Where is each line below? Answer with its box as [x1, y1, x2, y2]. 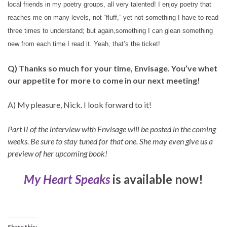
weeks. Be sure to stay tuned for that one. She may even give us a [8, 136, 213, 146]
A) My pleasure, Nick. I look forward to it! [8, 99, 152, 109]
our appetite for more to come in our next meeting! [8, 75, 200, 85]
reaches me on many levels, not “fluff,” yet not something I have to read [8, 13, 218, 21]
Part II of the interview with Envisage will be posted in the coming [8, 124, 216, 134]
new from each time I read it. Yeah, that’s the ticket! [8, 40, 160, 48]
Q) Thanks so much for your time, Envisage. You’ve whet [8, 63, 217, 73]
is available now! [110, 171, 203, 186]
